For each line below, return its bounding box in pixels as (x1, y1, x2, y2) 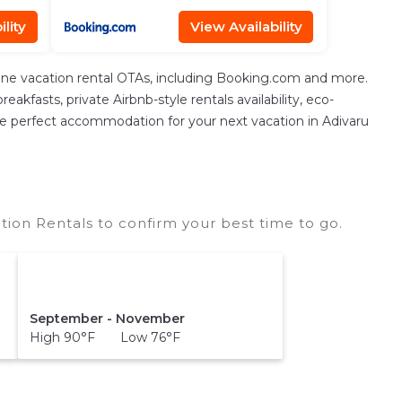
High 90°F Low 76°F (29, 328, 180, 345)
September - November (29, 310, 185, 327)
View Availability (189, 18, 302, 35)
